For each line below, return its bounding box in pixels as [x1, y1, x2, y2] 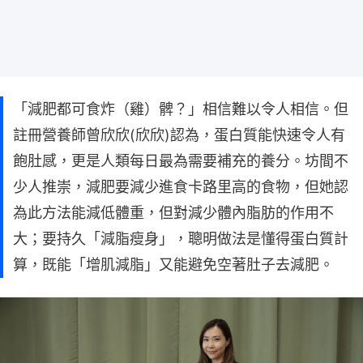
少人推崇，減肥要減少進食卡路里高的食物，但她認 [13, 177, 348, 195]
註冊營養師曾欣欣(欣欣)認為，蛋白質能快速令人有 [13, 126, 345, 143]
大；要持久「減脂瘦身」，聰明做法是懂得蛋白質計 [13, 229, 348, 247]
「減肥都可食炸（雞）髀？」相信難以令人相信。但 [13, 100, 348, 117]
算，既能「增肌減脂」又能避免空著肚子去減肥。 [13, 255, 334, 273]
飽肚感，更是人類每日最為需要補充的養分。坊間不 [13, 152, 348, 169]
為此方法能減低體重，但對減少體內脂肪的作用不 [13, 203, 334, 221]
